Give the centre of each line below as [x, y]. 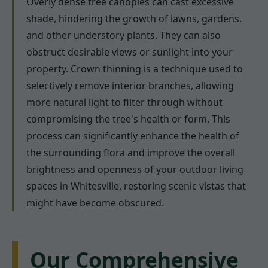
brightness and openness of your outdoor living [135, 170]
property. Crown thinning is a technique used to [135, 69]
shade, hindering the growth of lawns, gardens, [134, 19]
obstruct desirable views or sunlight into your [130, 52]
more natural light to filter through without [124, 103]
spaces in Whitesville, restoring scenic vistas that [136, 186]
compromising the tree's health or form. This [128, 119]
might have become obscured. [95, 203]
